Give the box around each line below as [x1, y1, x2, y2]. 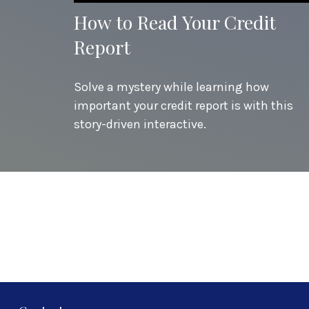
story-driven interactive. [74, 116, 206, 132]
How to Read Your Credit [74, 9, 276, 34]
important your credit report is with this [74, 97, 293, 113]
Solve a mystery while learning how [74, 79, 269, 94]
